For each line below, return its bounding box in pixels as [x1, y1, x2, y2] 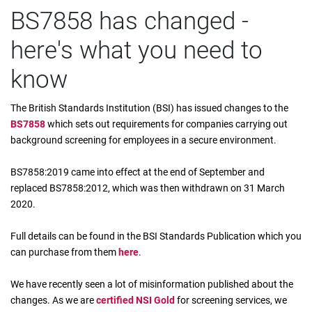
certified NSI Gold [96, 295, 175, 306]
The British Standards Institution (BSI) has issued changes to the [10, 102, 288, 114]
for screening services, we [175, 295, 287, 306]
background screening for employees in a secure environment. [10, 134, 276, 146]
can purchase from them [10, 247, 118, 258]
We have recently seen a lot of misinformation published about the [10, 279, 293, 290]
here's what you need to [10, 36, 263, 65]
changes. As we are [10, 295, 96, 306]
